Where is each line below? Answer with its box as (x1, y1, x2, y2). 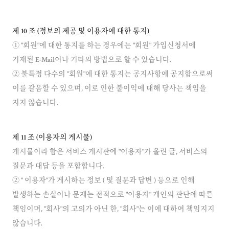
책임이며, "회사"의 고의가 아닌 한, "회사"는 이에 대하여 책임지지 (12, 206, 215, 213)
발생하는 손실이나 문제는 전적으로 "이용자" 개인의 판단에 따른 (12, 192, 213, 199)
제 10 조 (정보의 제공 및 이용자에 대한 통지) (12, 28, 149, 35)
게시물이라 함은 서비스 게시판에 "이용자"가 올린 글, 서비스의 (12, 149, 208, 156)
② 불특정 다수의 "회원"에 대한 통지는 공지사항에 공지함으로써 (12, 71, 213, 78)
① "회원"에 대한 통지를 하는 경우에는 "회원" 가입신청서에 (12, 42, 196, 50)
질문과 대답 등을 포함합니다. (12, 163, 104, 170)
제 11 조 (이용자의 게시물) (12, 134, 92, 142)
